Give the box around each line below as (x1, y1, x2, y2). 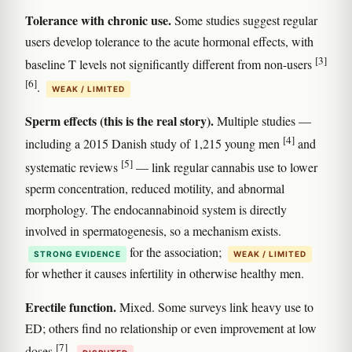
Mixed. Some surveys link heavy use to (116, 298, 313, 315)
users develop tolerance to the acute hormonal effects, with (25, 32, 313, 49)
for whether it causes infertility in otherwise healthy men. (25, 264, 304, 281)
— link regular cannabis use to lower (133, 158, 317, 175)
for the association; (126, 243, 225, 260)
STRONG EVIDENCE (34, 248, 121, 258)
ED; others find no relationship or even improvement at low (25, 319, 317, 336)
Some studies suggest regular (171, 11, 317, 28)
